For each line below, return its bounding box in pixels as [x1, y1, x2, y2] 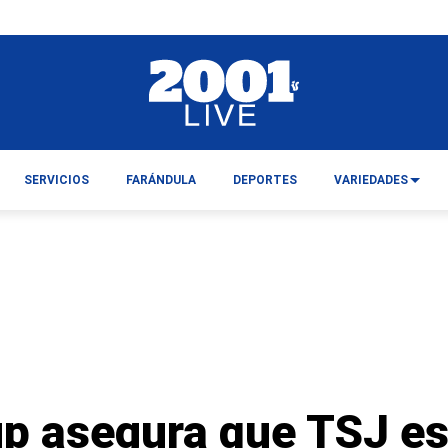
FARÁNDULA [125, 173, 196, 187]
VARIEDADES [334, 173, 409, 187]
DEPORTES [233, 173, 297, 187]
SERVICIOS [23, 173, 89, 187]
